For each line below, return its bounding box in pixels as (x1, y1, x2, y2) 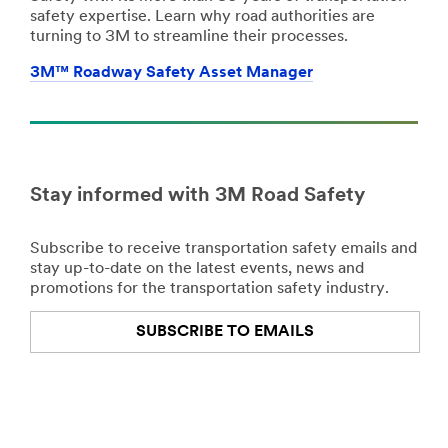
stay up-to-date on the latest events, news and (30, 261, 364, 278)
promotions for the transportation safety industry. (30, 281, 389, 298)
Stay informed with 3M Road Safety (30, 185, 365, 206)
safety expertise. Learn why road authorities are (30, 8, 375, 25)
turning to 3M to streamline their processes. (30, 28, 348, 45)
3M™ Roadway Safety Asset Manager (30, 64, 313, 81)
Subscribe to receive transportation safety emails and (30, 241, 417, 258)
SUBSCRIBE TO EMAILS (136, 324, 314, 341)
